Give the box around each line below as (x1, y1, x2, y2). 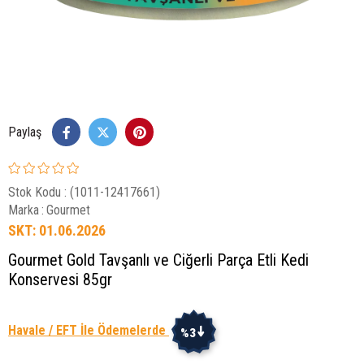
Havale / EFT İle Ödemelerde (8, 323, 169, 339)
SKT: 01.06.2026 (8, 222, 106, 239)
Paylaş (8, 124, 41, 140)
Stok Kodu (8, 184, 61, 200)
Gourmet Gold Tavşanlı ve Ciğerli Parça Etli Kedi (8, 250, 309, 270)
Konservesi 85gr (8, 270, 112, 289)
